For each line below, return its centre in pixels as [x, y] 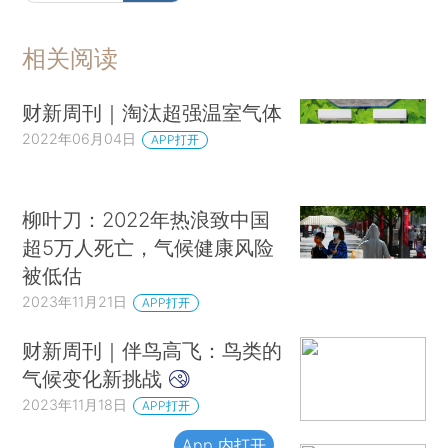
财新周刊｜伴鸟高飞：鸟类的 [152, 350]
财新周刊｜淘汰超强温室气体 [152, 112]
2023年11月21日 [75, 302]
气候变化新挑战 [95, 378]
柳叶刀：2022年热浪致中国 [146, 220]
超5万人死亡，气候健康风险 [148, 248]
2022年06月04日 [79, 138]
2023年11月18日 [75, 404]
